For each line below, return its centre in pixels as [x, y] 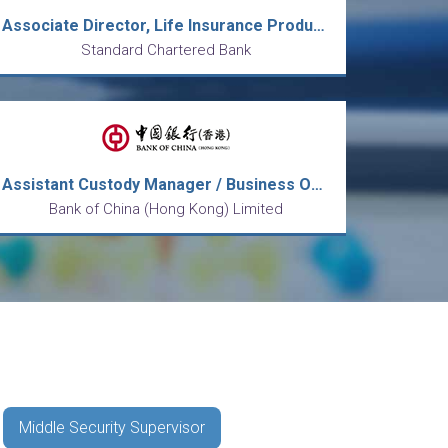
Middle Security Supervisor [111, 427]
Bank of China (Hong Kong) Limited [166, 209]
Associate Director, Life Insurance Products [319, 25]
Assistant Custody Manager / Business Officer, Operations [317, 184]
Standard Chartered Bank [166, 50]
